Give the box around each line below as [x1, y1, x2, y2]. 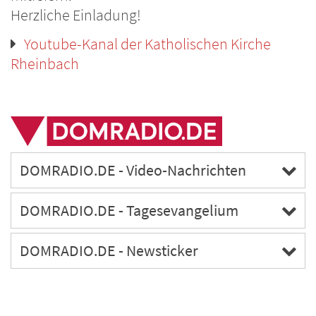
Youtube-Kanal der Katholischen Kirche [24, 35, 271, 54]
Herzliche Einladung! [11, 6, 141, 25]
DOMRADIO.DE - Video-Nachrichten [20, 160, 246, 180]
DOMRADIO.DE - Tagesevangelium [20, 200, 238, 220]
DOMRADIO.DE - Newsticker [20, 241, 198, 260]
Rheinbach [11, 54, 79, 73]
